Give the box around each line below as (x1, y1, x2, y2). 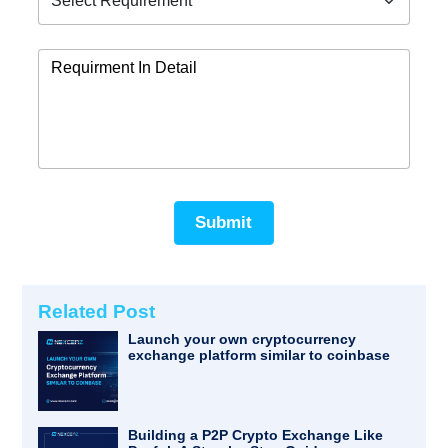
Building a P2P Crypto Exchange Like (127, 427, 383, 444)
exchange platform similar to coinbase (127, 347, 390, 364)
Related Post (37, 301, 155, 323)
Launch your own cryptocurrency (127, 331, 356, 348)
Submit (195, 213, 253, 233)
